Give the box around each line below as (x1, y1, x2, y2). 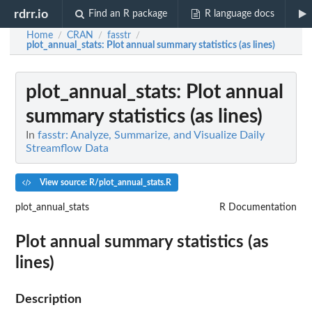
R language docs (204, 9, 274, 19)
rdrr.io (14, 8, 49, 20)
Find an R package (88, 9, 168, 19)
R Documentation (219, 202, 297, 212)
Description (15, 292, 81, 305)
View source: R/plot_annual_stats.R (37, 178, 171, 187)
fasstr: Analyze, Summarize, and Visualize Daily (38, 130, 265, 141)
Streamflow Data (26, 143, 109, 154)
